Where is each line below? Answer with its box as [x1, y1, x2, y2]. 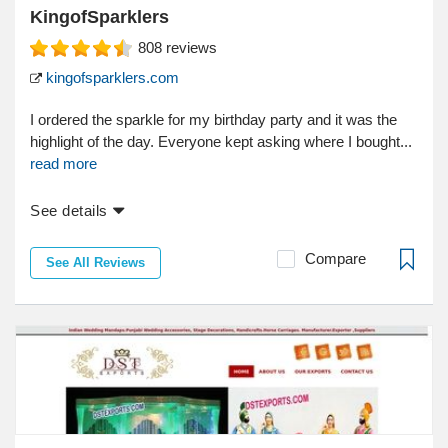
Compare [305, 250, 366, 268]
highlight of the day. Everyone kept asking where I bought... [30, 133, 412, 151]
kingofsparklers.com [42, 69, 179, 87]
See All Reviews [46, 255, 145, 271]
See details [30, 202, 108, 220]
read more [30, 155, 97, 173]
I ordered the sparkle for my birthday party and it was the [30, 111, 397, 129]
